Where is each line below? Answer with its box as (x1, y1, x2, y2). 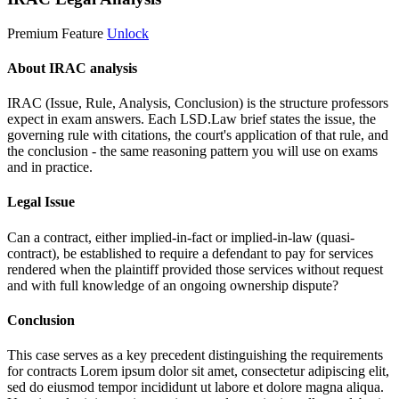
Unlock (107, 25, 149, 41)
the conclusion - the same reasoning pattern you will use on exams (7, 143, 378, 159)
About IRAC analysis (7, 60, 137, 76)
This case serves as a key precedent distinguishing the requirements (7, 347, 383, 363)
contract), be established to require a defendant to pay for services (7, 245, 373, 261)
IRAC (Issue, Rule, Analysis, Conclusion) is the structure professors (7, 95, 388, 111)
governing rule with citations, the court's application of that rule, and (7, 127, 388, 143)
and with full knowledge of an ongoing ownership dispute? (7, 277, 338, 293)
